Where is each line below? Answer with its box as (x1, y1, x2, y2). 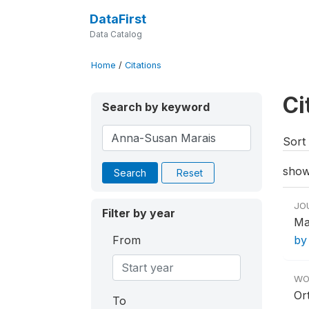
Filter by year (102, 206, 175, 220)
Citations (125, 60, 161, 70)
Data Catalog (89, 29, 142, 39)
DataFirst (89, 12, 146, 26)
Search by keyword (102, 100, 210, 114)
